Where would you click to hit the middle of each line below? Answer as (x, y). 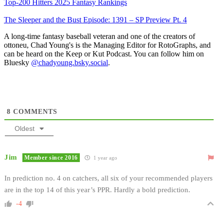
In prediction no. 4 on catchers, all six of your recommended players (109, 178)
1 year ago (105, 157)
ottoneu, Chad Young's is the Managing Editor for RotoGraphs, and (107, 45)
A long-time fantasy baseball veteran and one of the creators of (100, 36)
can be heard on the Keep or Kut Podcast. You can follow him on (104, 54)
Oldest (25, 128)
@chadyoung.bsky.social (70, 62)
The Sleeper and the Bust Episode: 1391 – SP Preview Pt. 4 (95, 19)
